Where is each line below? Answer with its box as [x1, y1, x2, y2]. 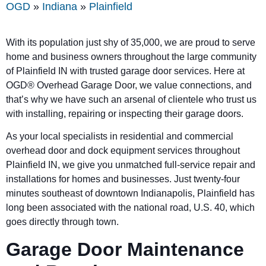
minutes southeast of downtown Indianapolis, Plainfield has [6, 188, 255, 199]
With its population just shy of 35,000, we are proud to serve [6, 37, 255, 47]
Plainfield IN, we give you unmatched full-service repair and [6, 160, 255, 170]
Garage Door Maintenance [6, 238, 244, 260]
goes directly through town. [6, 217, 119, 227]
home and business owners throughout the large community [6, 51, 256, 62]
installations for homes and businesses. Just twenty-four [6, 174, 240, 185]
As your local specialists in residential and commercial [6, 131, 233, 142]
